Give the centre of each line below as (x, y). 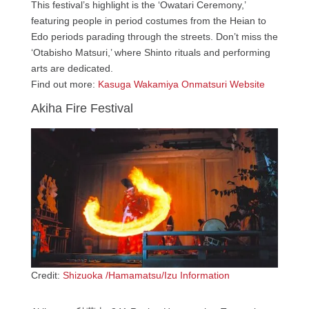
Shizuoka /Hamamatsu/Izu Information (146, 275)
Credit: (47, 275)
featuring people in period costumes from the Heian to (148, 21)
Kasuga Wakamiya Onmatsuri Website (181, 84)
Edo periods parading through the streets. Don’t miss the (154, 37)
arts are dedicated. (72, 69)
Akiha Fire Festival (82, 109)
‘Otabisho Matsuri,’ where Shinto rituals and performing (150, 53)
